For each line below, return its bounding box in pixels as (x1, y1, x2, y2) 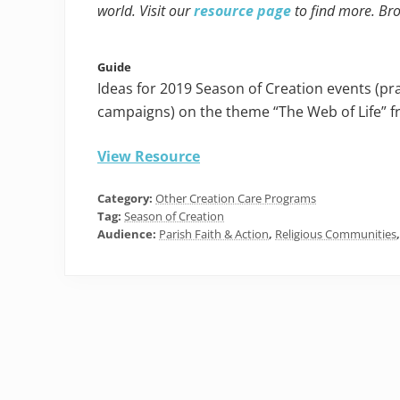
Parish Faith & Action (159, 226, 269, 243)
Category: (97, 190, 155, 207)
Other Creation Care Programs (155, 190, 316, 207)
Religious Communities (275, 226, 396, 243)
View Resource (97, 146, 200, 167)
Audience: (97, 226, 159, 243)
